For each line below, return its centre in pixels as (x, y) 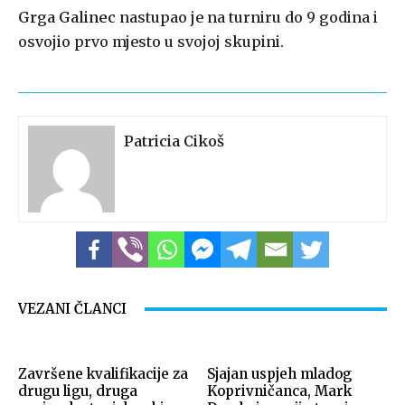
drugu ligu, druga (78, 391)
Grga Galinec (67, 18)
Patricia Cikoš (174, 141)
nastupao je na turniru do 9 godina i (247, 18)
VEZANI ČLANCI (72, 309)
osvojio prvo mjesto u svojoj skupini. (151, 42)
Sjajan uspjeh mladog (279, 374)
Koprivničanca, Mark (279, 391)
